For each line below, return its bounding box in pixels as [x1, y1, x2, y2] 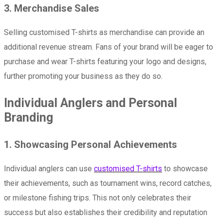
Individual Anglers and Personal [4, 95, 177, 110]
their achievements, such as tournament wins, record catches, [4, 178, 212, 188]
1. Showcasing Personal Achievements [4, 138, 177, 150]
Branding [4, 110, 53, 125]
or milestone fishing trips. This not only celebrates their [4, 193, 191, 202]
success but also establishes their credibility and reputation [4, 207, 207, 217]
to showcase [162, 163, 208, 173]
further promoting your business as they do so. [4, 71, 163, 81]
